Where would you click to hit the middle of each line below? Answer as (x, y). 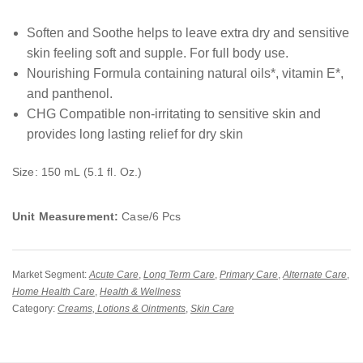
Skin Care (212, 309)
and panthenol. (69, 94)
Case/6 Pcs (150, 217)
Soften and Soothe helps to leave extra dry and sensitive (188, 33)
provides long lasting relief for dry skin (135, 135)
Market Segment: (51, 275)
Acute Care (114, 275)
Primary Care (249, 275)
